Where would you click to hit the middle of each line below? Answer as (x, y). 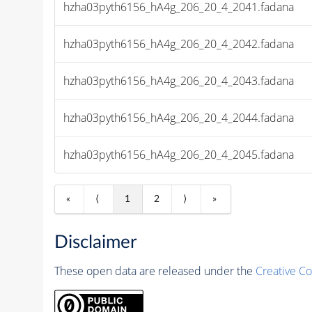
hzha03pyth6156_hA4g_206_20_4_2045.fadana (179, 154)
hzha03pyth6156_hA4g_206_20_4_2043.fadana (179, 80)
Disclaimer (95, 243)
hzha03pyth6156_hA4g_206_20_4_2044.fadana (179, 117)
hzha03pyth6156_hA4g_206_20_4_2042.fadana (179, 44)
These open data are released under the (155, 271)
